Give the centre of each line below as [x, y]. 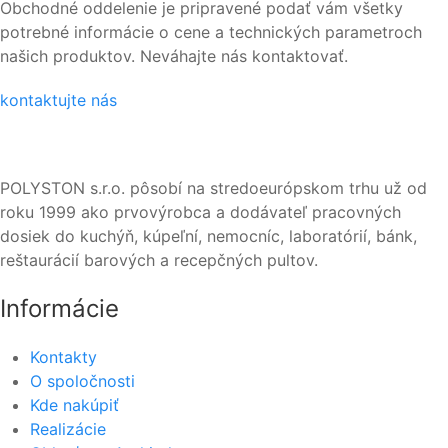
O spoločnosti [82, 380]
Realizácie [68, 428]
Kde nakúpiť [74, 404]
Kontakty [63, 356]
